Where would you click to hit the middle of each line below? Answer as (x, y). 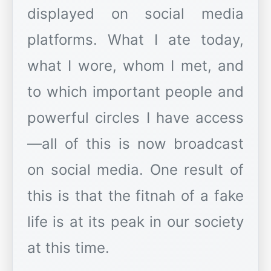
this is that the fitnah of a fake (135, 196)
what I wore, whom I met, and (135, 66)
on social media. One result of (135, 170)
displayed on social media (135, 14)
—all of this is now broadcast (135, 144)
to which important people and (135, 92)
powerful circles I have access (135, 118)
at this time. (68, 248)
